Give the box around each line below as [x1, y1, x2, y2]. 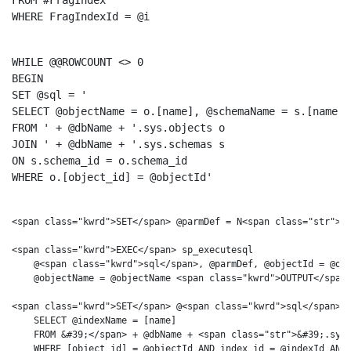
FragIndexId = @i [43, 10, 150, 23]
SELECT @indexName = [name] [12, 315, 176, 326]
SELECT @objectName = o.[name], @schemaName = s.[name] [12, 105, 344, 118]
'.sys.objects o [131, 121, 225, 134]
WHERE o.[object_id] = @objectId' [12, 171, 212, 183]
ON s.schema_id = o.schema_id [12, 154, 187, 167]
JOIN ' [12, 138, 49, 150]
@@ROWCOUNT [49, 56, 112, 68]
